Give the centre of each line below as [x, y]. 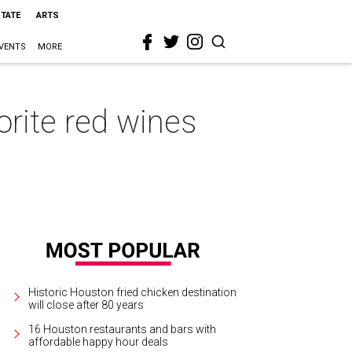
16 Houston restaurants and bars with [123, 329]
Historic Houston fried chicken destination [133, 292]
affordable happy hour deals [99, 341]
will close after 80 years [86, 304]
